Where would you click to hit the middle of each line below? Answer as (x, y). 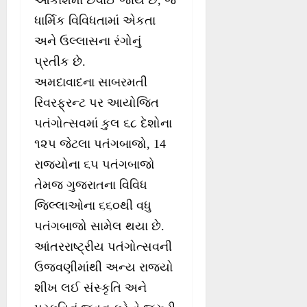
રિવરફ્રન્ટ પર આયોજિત (97, 103)
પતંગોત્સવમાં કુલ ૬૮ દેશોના (103, 124)
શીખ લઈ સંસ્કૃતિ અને (90, 288)
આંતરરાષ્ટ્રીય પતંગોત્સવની (103, 247)
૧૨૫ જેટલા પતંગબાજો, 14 (100, 144)
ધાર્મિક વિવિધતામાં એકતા (95, 21)
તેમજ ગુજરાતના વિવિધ (91, 185)
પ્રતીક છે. (60, 62)
